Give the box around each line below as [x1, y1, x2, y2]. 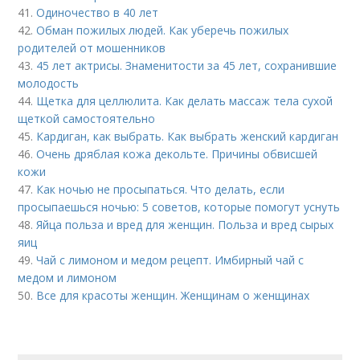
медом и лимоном [18, 270, 117, 285]
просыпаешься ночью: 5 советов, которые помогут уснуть [18, 199, 341, 215]
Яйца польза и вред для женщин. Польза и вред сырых [36, 217, 334, 232]
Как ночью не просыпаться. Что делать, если [36, 182, 285, 197]
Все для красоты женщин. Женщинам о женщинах [36, 288, 310, 303]
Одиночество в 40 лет [36, 5, 159, 20]
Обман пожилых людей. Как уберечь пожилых [36, 22, 289, 38]
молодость [18, 76, 80, 91]
